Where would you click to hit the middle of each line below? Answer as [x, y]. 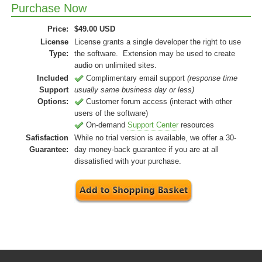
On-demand [106, 125]
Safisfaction [47, 138]
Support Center [153, 125]
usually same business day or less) [134, 90]
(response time [212, 78]
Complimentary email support [135, 78]
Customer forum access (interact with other [158, 101]
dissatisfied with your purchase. [128, 161]
